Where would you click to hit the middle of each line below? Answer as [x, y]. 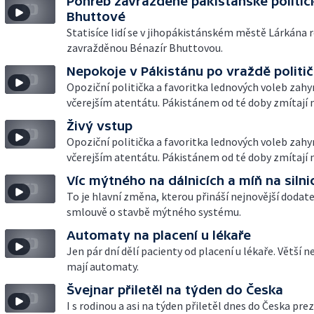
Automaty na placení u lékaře [159, 235]
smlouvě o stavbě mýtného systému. [154, 212]
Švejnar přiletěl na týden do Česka [175, 290]
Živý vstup [100, 126]
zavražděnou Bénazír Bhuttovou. [145, 48]
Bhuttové [96, 16]
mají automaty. [103, 266]
